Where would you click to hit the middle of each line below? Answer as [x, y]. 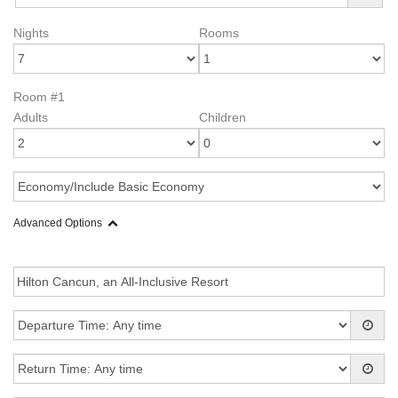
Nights [31, 33]
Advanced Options [58, 223]
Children [223, 117]
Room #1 [39, 97]
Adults [31, 117]
